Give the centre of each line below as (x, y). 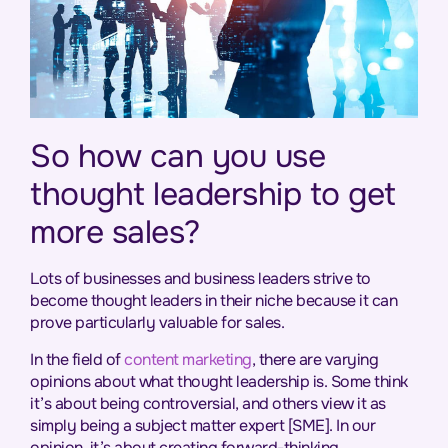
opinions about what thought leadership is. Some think (219, 381)
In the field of (77, 359)
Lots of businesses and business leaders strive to (200, 279)
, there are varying (314, 359)
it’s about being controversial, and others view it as (208, 403)
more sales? (115, 233)
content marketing (188, 359)
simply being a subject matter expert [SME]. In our (202, 425)
